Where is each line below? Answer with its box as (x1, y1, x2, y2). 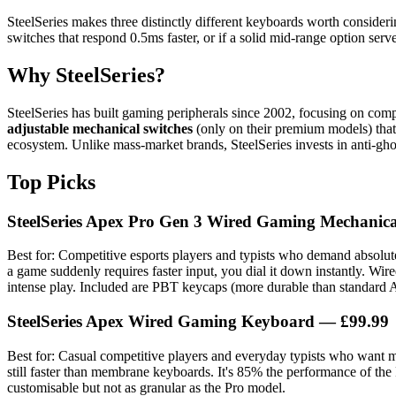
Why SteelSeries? (7, 63, 165, 87)
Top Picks (7, 170, 95, 194)
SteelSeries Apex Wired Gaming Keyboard (7, 311, 315, 331)
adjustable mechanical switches (7, 120, 193, 136)
